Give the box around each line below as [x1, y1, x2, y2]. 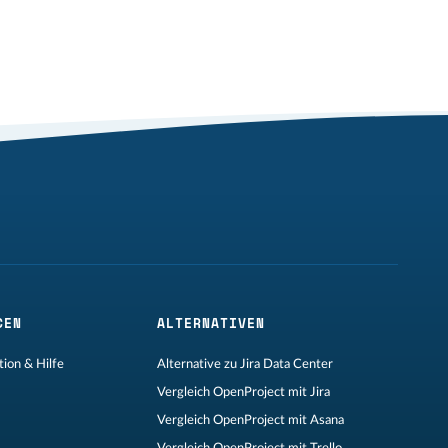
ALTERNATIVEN [156, 313, 265, 333]
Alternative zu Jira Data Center [156, 358, 333, 370]
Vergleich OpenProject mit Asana [156, 414, 344, 426]
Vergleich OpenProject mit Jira [156, 386, 330, 398]
